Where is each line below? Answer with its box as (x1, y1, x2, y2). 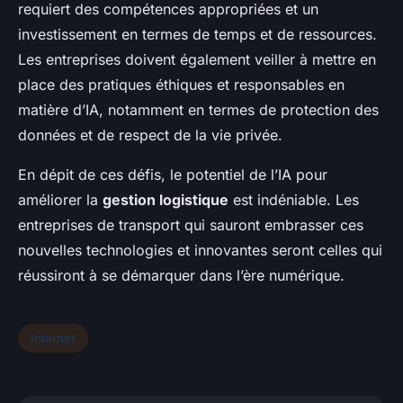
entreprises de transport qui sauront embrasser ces (18, 216, 363, 235)
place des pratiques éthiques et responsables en (18, 76, 345, 94)
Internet (31, 330, 76, 345)
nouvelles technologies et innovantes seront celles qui (18, 241, 382, 260)
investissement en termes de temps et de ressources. (18, 25, 377, 44)
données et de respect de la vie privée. (18, 126, 282, 145)
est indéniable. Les (228, 191, 359, 210)
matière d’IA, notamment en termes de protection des (18, 101, 379, 120)
